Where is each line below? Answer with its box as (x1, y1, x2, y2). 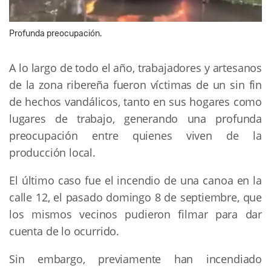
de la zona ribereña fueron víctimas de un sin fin (9, 77, 262, 92)
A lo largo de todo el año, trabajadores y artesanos (9, 60, 262, 75)
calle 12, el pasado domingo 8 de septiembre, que (9, 189, 262, 204)
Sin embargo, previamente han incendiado (9, 251, 262, 266)
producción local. (9, 145, 96, 160)
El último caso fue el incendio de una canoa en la (9, 172, 262, 188)
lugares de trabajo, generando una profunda (9, 111, 262, 126)
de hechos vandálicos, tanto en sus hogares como (9, 94, 262, 109)
